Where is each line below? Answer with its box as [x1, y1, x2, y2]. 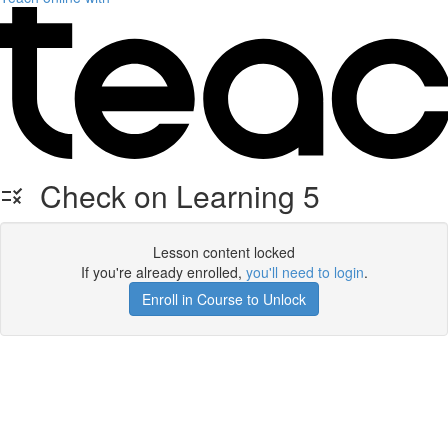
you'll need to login [245, 262, 364, 282]
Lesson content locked [153, 242, 295, 262]
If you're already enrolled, [80, 262, 246, 282]
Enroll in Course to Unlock [142, 289, 306, 309]
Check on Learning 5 [24, 174, 320, 217]
